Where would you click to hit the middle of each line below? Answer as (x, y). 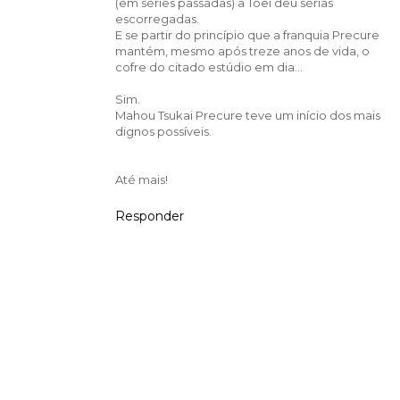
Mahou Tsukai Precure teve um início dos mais (247, 116)
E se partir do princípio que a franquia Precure (247, 35)
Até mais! (141, 180)
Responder (149, 217)
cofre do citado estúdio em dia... (208, 67)
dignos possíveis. (163, 132)
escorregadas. (157, 19)
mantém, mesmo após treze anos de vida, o (242, 51)
